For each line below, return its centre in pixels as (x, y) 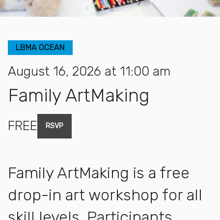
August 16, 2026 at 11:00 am (89, 71)
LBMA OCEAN (40, 47)
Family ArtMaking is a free (99, 173)
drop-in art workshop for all (105, 195)
